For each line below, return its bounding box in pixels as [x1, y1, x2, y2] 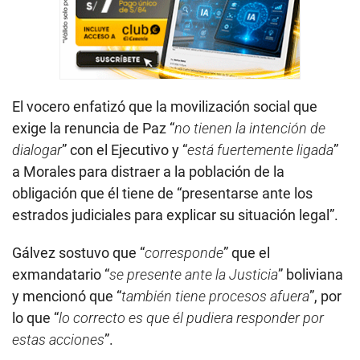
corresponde [145, 243, 223, 261]
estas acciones [12, 330, 104, 348]
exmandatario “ [12, 265, 109, 283]
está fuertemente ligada [187, 141, 333, 158]
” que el [223, 243, 270, 261]
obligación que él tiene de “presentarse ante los [12, 184, 313, 202]
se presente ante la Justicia [109, 265, 278, 283]
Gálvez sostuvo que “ [12, 243, 145, 261]
